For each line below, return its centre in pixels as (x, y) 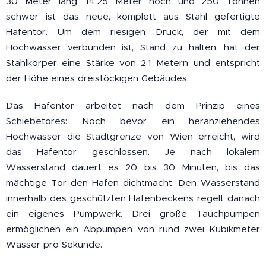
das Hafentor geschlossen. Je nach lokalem (133, 152)
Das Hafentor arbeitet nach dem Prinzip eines (133, 106)
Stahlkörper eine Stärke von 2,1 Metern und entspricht (133, 63)
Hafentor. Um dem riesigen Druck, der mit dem (133, 32)
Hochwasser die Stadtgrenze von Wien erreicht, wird (133, 137)
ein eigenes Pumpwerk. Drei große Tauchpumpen (133, 214)
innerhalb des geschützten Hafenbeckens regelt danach (133, 198)
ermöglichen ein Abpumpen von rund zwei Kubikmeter (133, 229)
